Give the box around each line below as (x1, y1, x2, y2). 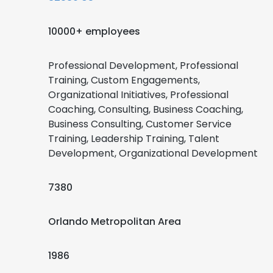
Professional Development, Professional (48, 58, 238, 73)
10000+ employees (48, 24, 140, 38)
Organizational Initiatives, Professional (48, 88, 229, 102)
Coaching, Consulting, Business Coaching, (48, 102, 243, 116)
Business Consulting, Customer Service (48, 117, 232, 131)
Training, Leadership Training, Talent (48, 132, 219, 146)
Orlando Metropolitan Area (48, 214, 181, 229)
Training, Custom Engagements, (48, 73, 200, 87)
